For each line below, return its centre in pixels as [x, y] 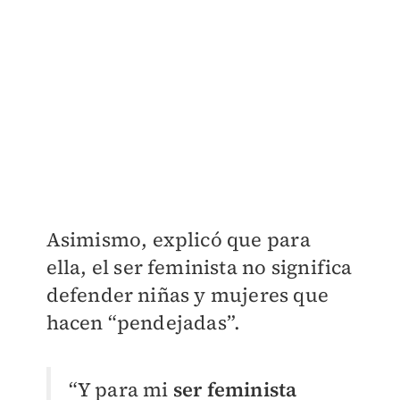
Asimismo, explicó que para [178, 239]
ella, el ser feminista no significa [199, 267]
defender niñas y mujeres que [187, 294]
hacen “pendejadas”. [143, 322]
